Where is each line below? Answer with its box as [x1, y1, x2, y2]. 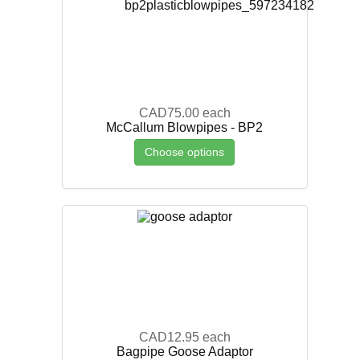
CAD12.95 [138, 329, 199, 344]
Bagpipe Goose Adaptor [116, 344, 253, 358]
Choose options [145, 145, 225, 158]
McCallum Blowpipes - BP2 [106, 120, 264, 134]
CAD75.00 [138, 105, 199, 120]
